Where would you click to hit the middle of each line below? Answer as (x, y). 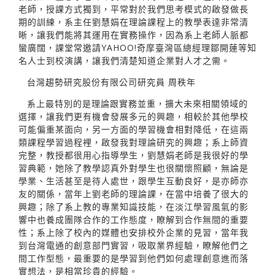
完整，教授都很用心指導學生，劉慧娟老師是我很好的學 (134, 155)
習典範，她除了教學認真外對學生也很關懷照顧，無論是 (134, 168)
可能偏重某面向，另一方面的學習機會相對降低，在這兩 (134, 129)
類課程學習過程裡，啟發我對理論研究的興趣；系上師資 (134, 142)
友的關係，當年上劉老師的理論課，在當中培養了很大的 (134, 193)
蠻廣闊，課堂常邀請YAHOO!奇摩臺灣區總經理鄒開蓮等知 (137, 47)
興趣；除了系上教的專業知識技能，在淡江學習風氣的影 (134, 206)
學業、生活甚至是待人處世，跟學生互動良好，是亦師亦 (134, 180)
